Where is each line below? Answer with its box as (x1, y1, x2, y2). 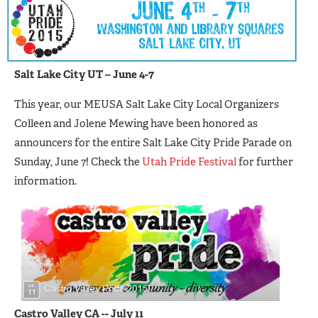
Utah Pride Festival (142, 154, 236, 169)
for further (236, 154, 293, 169)
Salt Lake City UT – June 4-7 (14, 67, 154, 82)
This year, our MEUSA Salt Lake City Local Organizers (14, 97, 279, 111)
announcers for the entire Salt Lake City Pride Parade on (14, 135, 292, 150)
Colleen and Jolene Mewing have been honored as (14, 116, 258, 131)
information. (14, 173, 77, 188)
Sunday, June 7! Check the (14, 154, 142, 169)
